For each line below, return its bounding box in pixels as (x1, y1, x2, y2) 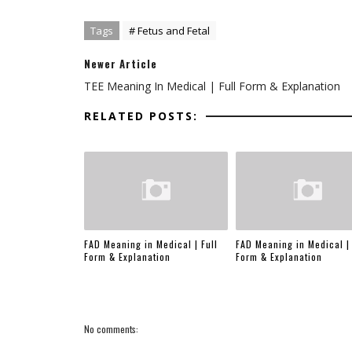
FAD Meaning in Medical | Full (84, 236, 218, 251)
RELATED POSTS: (84, 108, 198, 123)
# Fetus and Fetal (129, 24, 210, 38)
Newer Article (84, 56, 157, 71)
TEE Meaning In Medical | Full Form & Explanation (84, 79, 340, 93)
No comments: (84, 322, 138, 335)
